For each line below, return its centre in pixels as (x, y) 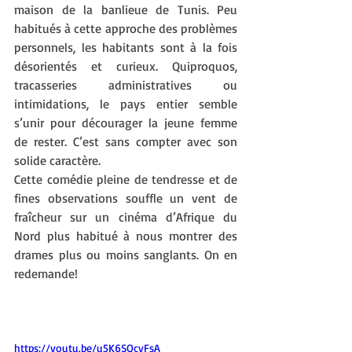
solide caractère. (57, 160)
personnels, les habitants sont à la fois (126, 47)
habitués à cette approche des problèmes (126, 28)
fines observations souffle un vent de (126, 198)
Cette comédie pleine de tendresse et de (126, 179)
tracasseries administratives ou (126, 85)
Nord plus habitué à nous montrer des (126, 236)
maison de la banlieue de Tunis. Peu (126, 9)
